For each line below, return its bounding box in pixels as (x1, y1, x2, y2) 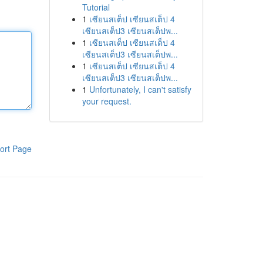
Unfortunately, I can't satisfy (89, 83, 191, 95)
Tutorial (82, 1, 110, 13)
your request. (82, 95, 131, 107)
